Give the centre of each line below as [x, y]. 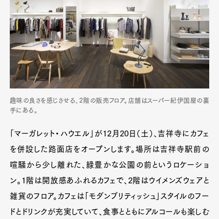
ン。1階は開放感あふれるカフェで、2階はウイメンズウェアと [109, 180]
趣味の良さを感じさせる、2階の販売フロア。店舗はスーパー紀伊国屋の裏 [109, 100]
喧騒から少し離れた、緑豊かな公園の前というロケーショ [109, 164]
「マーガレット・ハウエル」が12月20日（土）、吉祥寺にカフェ [109, 133]
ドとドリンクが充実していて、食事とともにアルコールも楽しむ [109, 211]
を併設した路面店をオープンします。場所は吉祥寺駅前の [109, 149]
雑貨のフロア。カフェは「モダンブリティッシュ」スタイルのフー [109, 196]
